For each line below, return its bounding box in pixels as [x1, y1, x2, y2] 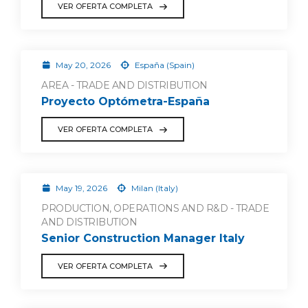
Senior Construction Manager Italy [41, 231, 245, 245]
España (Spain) [132, 60, 195, 71]
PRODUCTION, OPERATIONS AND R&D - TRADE [41, 202, 269, 214]
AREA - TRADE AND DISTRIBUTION [41, 79, 208, 92]
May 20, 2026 [53, 60, 113, 71]
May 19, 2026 [53, 183, 109, 193]
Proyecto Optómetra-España [41, 95, 210, 108]
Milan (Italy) [129, 183, 178, 193]
